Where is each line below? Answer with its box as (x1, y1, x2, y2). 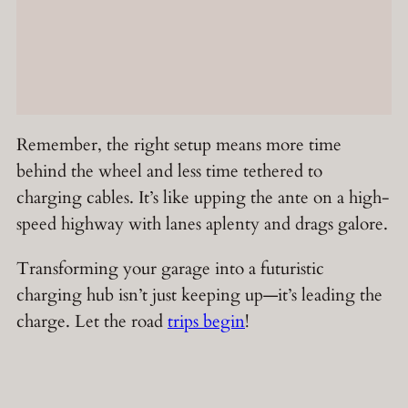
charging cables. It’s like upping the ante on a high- (16, 186, 389, 210)
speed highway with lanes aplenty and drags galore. (16, 212, 388, 237)
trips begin (168, 309, 245, 333)
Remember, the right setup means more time (16, 133, 342, 158)
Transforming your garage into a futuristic (16, 256, 324, 280)
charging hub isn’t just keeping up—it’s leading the (16, 282, 382, 307)
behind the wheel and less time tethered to (16, 159, 322, 184)
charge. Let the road (16, 309, 168, 333)
